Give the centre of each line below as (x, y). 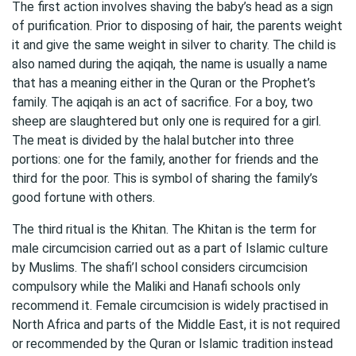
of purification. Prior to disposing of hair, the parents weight (177, 26)
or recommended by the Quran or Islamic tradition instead (172, 344)
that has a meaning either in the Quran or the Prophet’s (164, 83)
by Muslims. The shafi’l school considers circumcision (160, 267)
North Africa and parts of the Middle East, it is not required (176, 325)
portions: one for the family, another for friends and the (165, 159)
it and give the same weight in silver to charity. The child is (174, 45)
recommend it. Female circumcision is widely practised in (170, 306)
